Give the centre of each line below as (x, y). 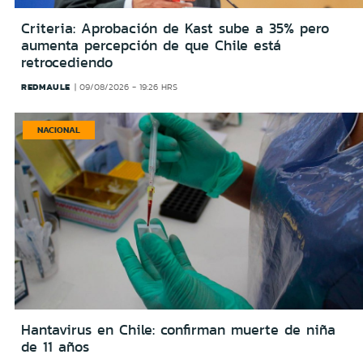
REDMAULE (46, 87)
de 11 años (55, 346)
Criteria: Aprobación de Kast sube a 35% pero (175, 29)
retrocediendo (67, 63)
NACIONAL (59, 130)
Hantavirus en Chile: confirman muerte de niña (178, 329)
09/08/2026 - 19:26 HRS (129, 88)
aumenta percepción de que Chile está (151, 46)
